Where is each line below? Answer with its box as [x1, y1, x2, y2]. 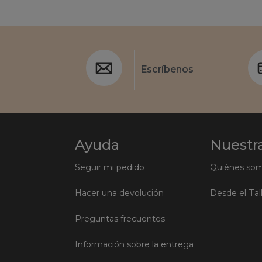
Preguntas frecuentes [75, 213, 165, 224]
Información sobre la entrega [75, 239, 194, 250]
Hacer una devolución [75, 187, 164, 198]
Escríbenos [140, 64, 194, 75]
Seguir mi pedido [75, 161, 144, 173]
